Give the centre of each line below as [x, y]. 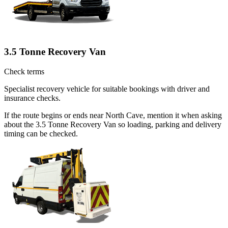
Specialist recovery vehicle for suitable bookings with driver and [107, 89]
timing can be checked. [41, 133]
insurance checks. [32, 98]
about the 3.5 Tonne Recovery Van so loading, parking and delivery [113, 124]
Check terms [24, 71]
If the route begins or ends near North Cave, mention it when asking [113, 115]
